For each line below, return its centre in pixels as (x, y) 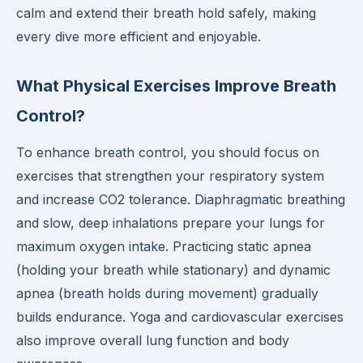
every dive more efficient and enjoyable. (139, 36)
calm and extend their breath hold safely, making (166, 13)
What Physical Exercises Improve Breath (176, 86)
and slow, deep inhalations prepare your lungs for (171, 223)
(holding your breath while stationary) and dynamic (173, 270)
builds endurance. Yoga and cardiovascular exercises (180, 317)
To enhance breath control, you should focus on (168, 152)
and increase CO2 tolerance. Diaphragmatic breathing (181, 199)
